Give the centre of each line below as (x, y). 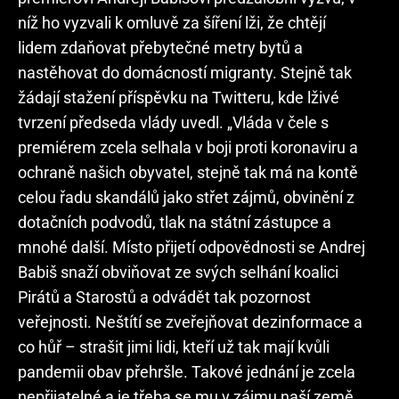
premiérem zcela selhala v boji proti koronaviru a (188, 147)
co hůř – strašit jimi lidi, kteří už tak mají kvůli (174, 347)
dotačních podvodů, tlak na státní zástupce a (175, 222)
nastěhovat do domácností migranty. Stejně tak (185, 73)
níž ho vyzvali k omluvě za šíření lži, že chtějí (172, 23)
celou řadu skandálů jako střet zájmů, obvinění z (186, 197)
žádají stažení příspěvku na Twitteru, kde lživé (179, 98)
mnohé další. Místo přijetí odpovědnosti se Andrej (191, 247)
